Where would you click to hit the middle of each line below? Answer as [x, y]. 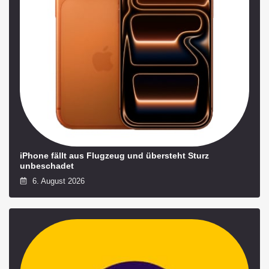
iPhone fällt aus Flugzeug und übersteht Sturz [114, 156]
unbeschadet [47, 166]
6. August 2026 [58, 181]
